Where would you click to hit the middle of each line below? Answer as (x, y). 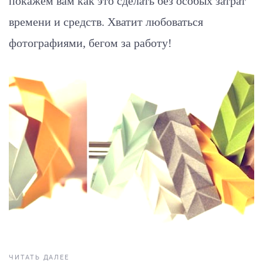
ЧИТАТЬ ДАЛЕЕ (39, 258)
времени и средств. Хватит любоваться (106, 21)
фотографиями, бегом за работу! (90, 43)
